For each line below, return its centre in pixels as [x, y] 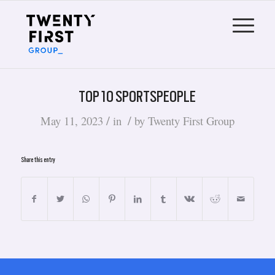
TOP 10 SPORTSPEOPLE [137, 96]
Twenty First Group [191, 121]
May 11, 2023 [72, 121]
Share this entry [38, 160]
